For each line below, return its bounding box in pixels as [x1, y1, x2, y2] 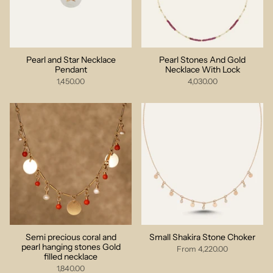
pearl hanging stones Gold [21, 241, 121, 252]
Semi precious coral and [25, 232, 116, 243]
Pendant [54, 64, 87, 75]
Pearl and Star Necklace [26, 54, 116, 65]
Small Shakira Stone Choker [149, 232, 255, 243]
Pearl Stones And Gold [159, 54, 246, 65]
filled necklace [44, 251, 97, 262]
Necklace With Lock [165, 64, 240, 75]
